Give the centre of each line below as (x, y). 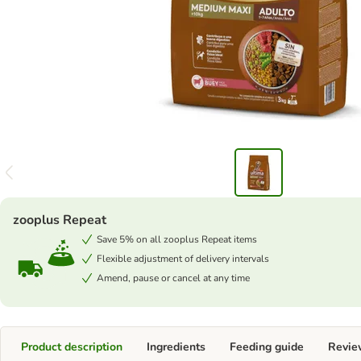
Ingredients (176, 347)
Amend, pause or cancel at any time (173, 278)
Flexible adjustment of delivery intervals (183, 259)
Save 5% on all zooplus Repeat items (177, 239)
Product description (72, 347)
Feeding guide (267, 347)
